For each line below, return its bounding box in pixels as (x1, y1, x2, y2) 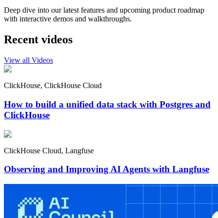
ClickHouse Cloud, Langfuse (4, 146, 94, 155)
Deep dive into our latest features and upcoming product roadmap (4, 6, 204, 15)
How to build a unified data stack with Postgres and (4, 99, 211, 109)
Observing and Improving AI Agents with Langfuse (4, 164, 209, 175)
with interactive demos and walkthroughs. (4, 15, 132, 23)
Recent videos (4, 33, 73, 46)
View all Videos (4, 56, 53, 65)
